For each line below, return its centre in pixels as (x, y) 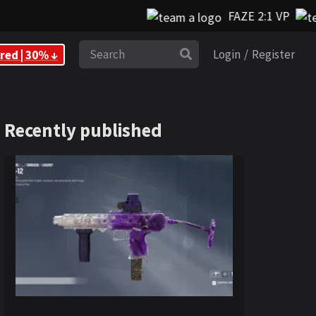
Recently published (83, 130)
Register (273, 54)
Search (79, 53)
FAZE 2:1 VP (224, 17)
